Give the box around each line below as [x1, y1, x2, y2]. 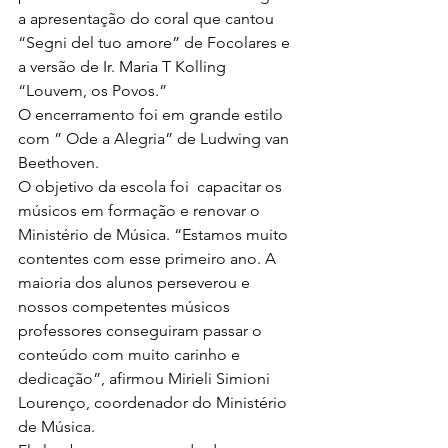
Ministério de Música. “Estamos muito [18, 225, 292, 244]
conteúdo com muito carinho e [18, 345, 244, 364]
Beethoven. [18, 153, 99, 172]
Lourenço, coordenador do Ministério [18, 393, 291, 412]
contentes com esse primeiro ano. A [18, 249, 280, 268]
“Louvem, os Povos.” [18, 81, 167, 100]
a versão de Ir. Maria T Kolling [18, 57, 230, 76]
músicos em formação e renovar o [18, 201, 264, 220]
